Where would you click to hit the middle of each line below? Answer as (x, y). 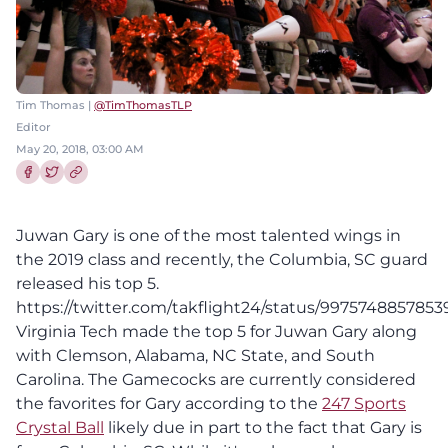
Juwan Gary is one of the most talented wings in (208, 235)
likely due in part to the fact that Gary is (263, 427)
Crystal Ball (60, 427)
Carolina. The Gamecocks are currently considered (216, 379)
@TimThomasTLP (143, 104)
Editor (33, 126)
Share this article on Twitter (119, 191)
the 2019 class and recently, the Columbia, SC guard (222, 259)
